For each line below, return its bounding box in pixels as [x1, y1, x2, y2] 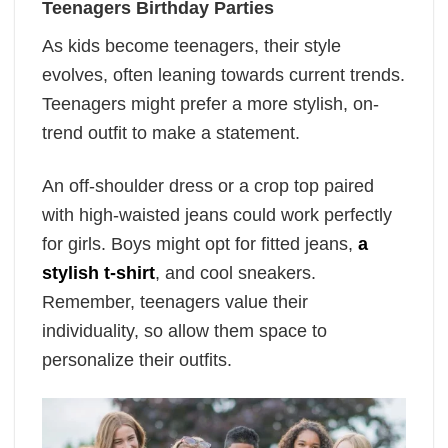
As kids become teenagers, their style [42, 36, 341, 57]
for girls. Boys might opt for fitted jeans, [42, 233, 358, 254]
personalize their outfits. [42, 349, 232, 370]
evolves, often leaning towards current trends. [42, 65, 405, 86]
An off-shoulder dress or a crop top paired [42, 175, 374, 196]
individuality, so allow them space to [42, 320, 327, 341]
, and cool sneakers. [155, 262, 316, 283]
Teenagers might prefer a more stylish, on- [42, 94, 379, 115]
